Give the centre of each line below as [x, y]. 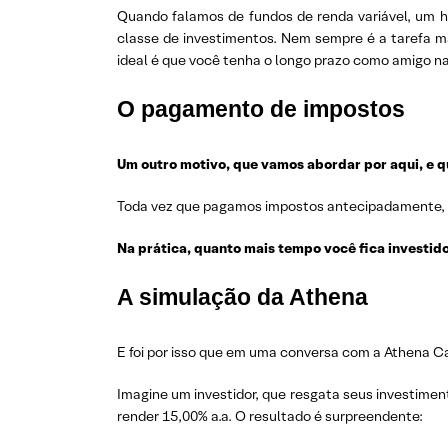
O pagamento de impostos [261, 109]
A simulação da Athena [242, 297]
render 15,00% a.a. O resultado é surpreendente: [270, 416]
